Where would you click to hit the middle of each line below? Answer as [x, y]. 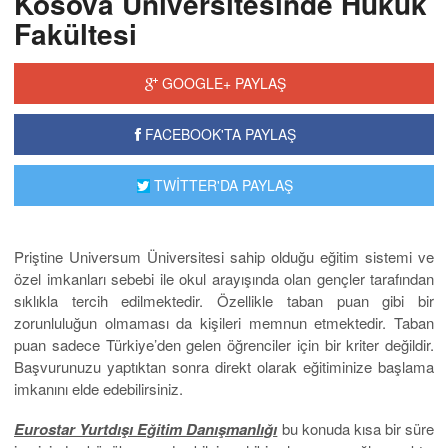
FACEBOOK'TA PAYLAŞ [218, 134]
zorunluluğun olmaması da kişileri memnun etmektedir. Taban [224, 323]
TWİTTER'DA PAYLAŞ [222, 185]
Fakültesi [75, 34]
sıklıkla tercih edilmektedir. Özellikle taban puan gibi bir [224, 301]
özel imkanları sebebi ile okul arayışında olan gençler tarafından [224, 279]
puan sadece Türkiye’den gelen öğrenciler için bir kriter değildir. [224, 345]
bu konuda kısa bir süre [355, 429]
